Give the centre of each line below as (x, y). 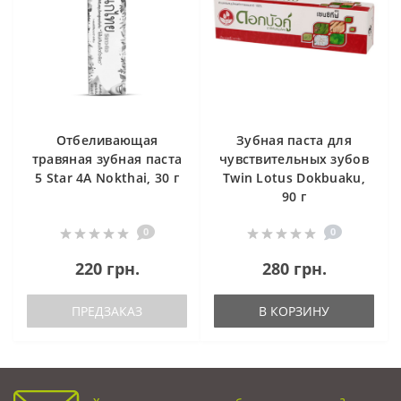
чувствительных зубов (294, 159)
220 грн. (107, 269)
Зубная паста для (294, 141)
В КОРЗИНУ (294, 311)
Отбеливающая (107, 141)
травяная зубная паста (107, 159)
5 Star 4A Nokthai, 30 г (107, 178)
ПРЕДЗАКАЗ (107, 311)
